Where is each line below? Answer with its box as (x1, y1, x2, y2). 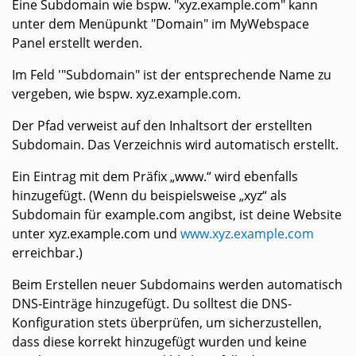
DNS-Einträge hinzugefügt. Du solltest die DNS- (12, 295, 292, 313)
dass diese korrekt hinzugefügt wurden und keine (12, 333, 307, 351)
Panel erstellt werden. (12, 34, 142, 52)
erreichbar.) (12, 244, 83, 262)
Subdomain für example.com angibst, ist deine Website (12, 206, 342, 224)
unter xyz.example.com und (12, 225, 180, 243)
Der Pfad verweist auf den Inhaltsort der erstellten (12, 117, 312, 135)
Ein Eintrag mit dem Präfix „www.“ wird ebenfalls (12, 168, 298, 186)
